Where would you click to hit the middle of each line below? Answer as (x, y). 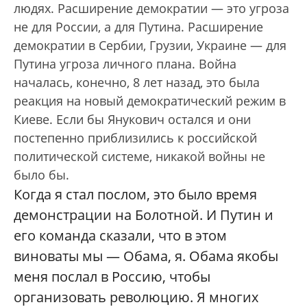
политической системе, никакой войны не (139, 156)
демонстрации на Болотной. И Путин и (144, 215)
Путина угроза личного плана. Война (125, 64)
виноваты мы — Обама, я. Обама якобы (146, 256)
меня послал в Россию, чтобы (112, 277)
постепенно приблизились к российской (135, 138)
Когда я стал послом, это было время (135, 194)
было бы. (43, 175)
